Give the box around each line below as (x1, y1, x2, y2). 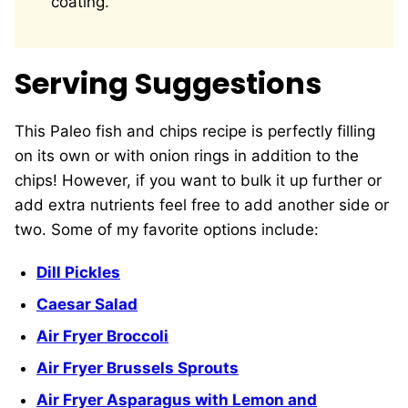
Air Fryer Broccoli (36, 327, 168, 346)
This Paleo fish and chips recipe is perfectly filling (15, 122, 375, 141)
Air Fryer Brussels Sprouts (36, 359, 239, 378)
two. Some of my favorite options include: (15, 220, 323, 240)
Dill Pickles (36, 263, 120, 282)
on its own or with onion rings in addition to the (15, 147, 359, 166)
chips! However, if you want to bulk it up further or (15, 171, 382, 190)
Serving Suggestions (15, 63, 328, 105)
